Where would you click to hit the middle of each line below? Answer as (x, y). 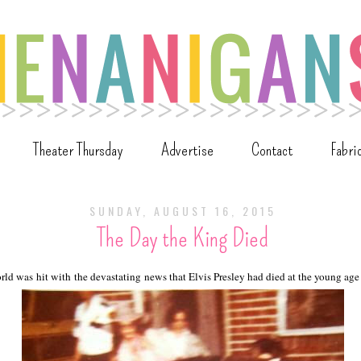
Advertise (187, 150)
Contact (272, 150)
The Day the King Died (183, 238)
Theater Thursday (78, 150)
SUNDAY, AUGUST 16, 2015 (183, 211)
